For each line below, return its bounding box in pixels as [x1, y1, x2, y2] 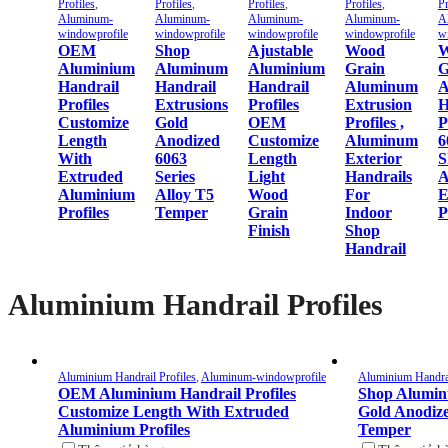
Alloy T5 [155, 186, 214, 204]
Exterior [345, 150, 402, 168]
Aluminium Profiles [58, 421, 190, 439]
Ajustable [248, 42, 313, 60]
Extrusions [155, 96, 228, 114]
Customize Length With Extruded [58, 403, 289, 421]
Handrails [345, 168, 412, 186]
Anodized [155, 132, 220, 150]
